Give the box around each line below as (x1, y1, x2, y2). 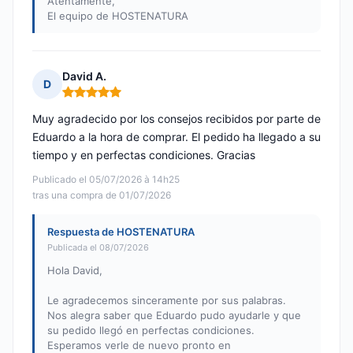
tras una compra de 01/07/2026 (32, 189, 171, 202)
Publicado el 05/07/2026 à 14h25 (32, 173, 180, 186)
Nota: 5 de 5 (61, 91, 128, 106)
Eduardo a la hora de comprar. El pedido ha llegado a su (32, 130, 321, 144)
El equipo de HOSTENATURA (47, 9, 188, 23)
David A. (62, 69, 106, 84)
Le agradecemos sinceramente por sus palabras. (47, 294, 286, 307)
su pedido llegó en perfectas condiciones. (47, 324, 255, 337)
